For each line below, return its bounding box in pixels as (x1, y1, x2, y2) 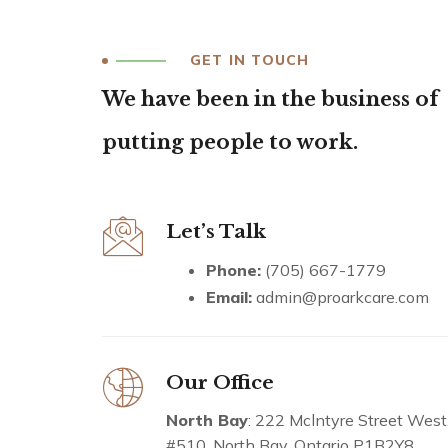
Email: (206, 286, 252, 307)
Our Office (166, 370, 274, 394)
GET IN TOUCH (190, 50, 310, 69)
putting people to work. (102, 129, 358, 154)
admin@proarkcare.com (252, 286, 429, 307)
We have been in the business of (102, 86, 439, 111)
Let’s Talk (166, 219, 266, 243)
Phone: (206, 259, 261, 280)
